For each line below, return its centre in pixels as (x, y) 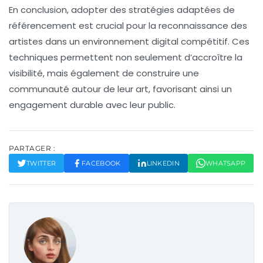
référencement (43, 25)
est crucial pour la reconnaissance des (162, 25)
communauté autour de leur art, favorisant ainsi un (120, 89)
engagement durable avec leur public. (92, 104)
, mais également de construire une (121, 73)
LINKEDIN (163, 163)
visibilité (26, 73)
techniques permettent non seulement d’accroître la (126, 57)
